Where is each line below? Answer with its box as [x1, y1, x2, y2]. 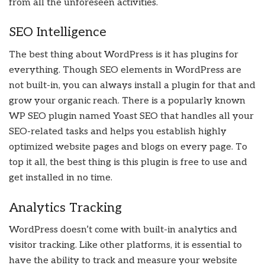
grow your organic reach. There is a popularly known [9, 95, 245, 107]
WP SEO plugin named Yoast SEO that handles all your [9, 111, 254, 122]
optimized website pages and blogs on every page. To [9, 141, 247, 153]
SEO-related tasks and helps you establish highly [9, 126, 227, 138]
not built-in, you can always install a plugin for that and [9, 80, 256, 92]
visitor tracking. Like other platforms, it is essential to [9, 240, 242, 251]
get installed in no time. [9, 172, 112, 184]
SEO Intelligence [9, 24, 106, 40]
